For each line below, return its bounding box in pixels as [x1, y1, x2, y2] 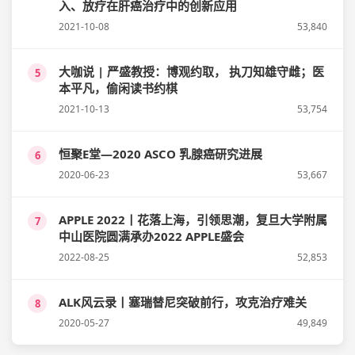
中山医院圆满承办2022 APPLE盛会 [59, 227, 244, 244]
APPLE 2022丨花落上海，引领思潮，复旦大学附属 [59, 211, 327, 227]
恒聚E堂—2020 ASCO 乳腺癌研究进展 [59, 145, 262, 162]
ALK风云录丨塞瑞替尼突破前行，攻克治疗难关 [59, 293, 307, 310]
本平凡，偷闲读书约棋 [59, 79, 177, 96]
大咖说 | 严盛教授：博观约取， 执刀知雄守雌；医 [59, 63, 324, 79]
